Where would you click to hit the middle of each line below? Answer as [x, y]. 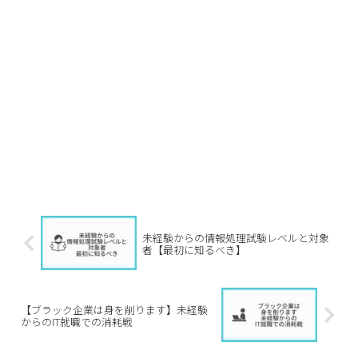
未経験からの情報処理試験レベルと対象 [235, 237]
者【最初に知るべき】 [194, 249]
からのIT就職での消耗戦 [77, 321]
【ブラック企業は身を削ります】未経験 [114, 309]
